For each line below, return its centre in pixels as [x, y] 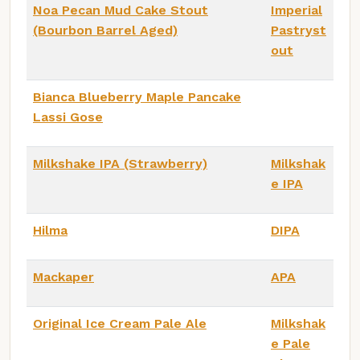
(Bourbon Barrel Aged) [105, 30]
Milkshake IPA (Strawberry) [120, 163]
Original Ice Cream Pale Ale [120, 323]
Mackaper [63, 276]
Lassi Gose [68, 117]
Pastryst [299, 30]
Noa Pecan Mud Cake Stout [121, 10]
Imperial [297, 10]
